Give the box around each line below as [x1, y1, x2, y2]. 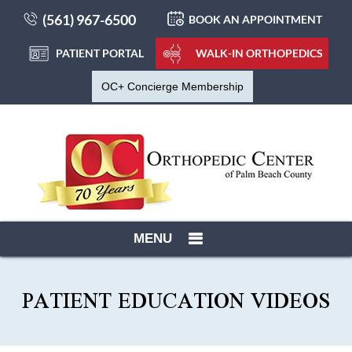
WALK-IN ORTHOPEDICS [196, 46, 323, 60]
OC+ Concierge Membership [101, 80, 244, 93]
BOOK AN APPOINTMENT [188, 13, 322, 26]
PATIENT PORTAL [56, 46, 144, 60]
